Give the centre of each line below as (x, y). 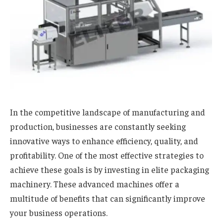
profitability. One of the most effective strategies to (107, 155)
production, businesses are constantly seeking (98, 127)
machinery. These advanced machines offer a (95, 184)
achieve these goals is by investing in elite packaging (110, 170)
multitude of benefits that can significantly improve (108, 198)
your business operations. (59, 213)
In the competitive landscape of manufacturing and (108, 112)
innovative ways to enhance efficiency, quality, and (104, 141)
